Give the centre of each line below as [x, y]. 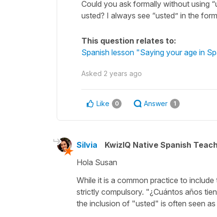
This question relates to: [129, 40]
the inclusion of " [106, 203]
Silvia [87, 145]
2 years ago [123, 73]
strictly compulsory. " [113, 192]
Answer [156, 103]
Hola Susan [97, 162]
